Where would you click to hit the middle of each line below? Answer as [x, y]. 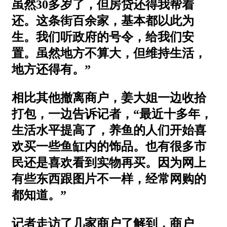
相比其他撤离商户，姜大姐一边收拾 [109, 98]
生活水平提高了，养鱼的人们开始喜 [109, 130]
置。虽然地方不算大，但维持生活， [109, 53]
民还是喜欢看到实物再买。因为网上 [109, 162]
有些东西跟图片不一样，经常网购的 [109, 179]
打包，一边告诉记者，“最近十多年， [112, 114]
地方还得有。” [51, 69]
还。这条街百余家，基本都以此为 [103, 21]
